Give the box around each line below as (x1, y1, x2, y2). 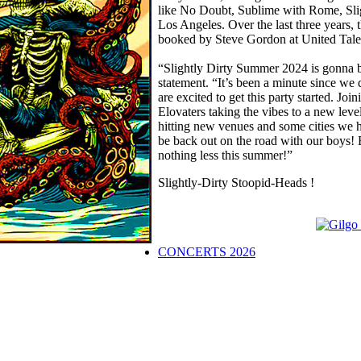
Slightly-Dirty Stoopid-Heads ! (157, 175, 314, 189)
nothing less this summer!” (157, 147, 293, 162)
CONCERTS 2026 (157, 244, 255, 259)
